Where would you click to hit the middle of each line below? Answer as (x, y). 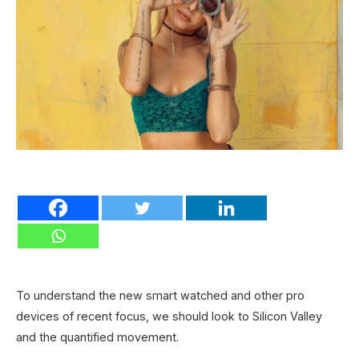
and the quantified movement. (97, 337)
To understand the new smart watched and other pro (160, 295)
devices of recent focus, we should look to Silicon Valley (169, 316)
